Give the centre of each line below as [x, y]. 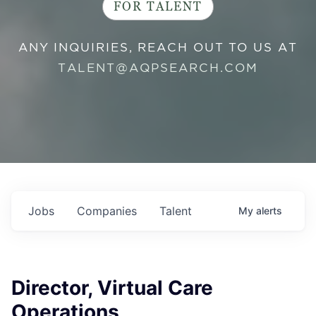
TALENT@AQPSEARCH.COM [158, 68]
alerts [269, 211]
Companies [107, 211]
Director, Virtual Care [112, 288]
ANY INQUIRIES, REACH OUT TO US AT [158, 47]
